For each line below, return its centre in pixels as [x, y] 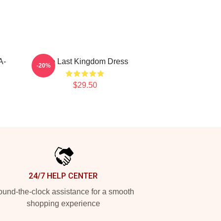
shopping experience [63, 203]
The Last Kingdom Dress [85, 61]
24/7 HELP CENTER [63, 176]
